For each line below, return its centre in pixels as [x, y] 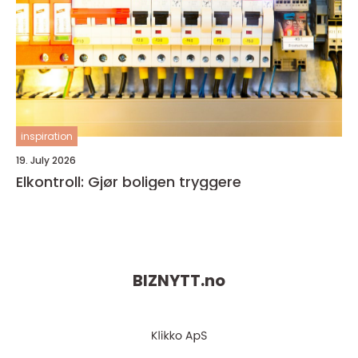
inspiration [47, 136]
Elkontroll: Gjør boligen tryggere [129, 182]
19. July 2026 [46, 160]
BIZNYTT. [169, 281]
